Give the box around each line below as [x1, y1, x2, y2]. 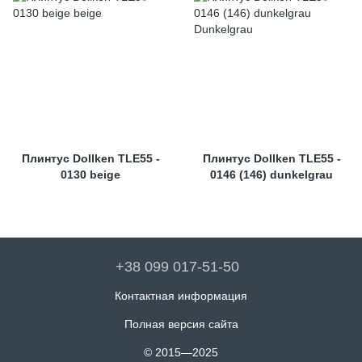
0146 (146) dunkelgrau [210, 168, 333, 181]
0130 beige [61, 168, 120, 181]
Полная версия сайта [124, 318, 238, 330]
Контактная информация [115, 289, 247, 302]
